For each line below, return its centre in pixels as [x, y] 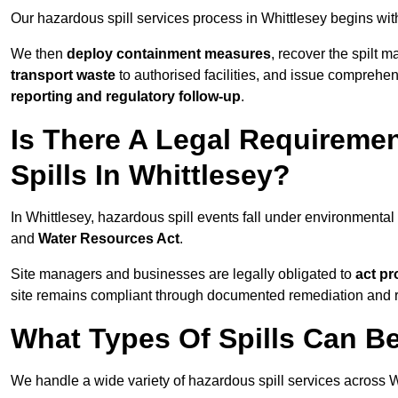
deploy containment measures [169, 54]
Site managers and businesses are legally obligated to [181, 275]
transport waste [63, 76]
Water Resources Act [109, 239]
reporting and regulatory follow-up [126, 97]
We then [39, 54]
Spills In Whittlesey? [151, 175]
